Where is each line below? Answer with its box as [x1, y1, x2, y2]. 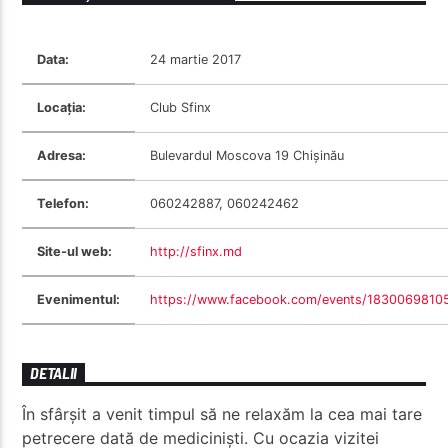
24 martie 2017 [150, 52, 242, 68]
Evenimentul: [37, 292, 121, 308]
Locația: [37, 100, 87, 116]
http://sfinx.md [150, 244, 243, 260]
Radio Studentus [110, 129, 234, 150]
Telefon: [37, 196, 90, 212]
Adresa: [37, 148, 87, 164]
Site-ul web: [37, 244, 113, 260]
